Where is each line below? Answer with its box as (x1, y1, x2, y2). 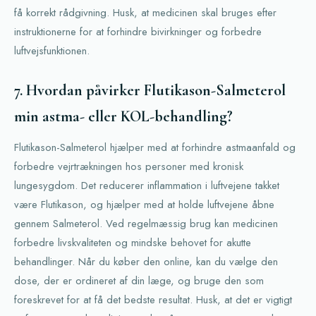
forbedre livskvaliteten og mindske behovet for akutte (14, 235, 251, 250)
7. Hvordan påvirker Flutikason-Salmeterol (14, 81, 286, 99)
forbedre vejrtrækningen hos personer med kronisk (14, 159, 243, 174)
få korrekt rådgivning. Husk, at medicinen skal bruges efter (14, 5, 276, 20)
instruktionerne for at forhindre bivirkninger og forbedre (14, 24, 262, 39)
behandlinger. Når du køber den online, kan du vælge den (14, 254, 278, 269)
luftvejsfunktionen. (14, 43, 90, 59)
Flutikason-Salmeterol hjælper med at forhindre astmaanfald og (14, 140, 296, 155)
